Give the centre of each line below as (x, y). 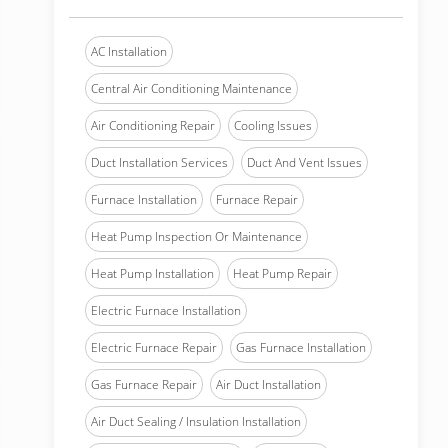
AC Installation (129, 51)
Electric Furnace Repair (154, 347)
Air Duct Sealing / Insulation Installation (196, 421)
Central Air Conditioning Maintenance (191, 88)
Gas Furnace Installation (301, 347)
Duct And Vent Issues (304, 162)
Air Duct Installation (268, 384)
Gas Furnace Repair (144, 384)
